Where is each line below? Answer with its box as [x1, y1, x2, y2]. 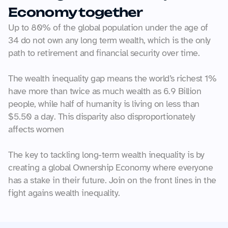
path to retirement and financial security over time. [8, 47, 199, 59]
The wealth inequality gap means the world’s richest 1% [8, 73, 216, 84]
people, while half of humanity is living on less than [8, 98, 199, 109]
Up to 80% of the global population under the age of [8, 22, 208, 33]
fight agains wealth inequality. [8, 187, 120, 198]
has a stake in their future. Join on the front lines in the [8, 175, 216, 186]
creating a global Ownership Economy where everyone [8, 162, 213, 173]
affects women [8, 124, 64, 135]
